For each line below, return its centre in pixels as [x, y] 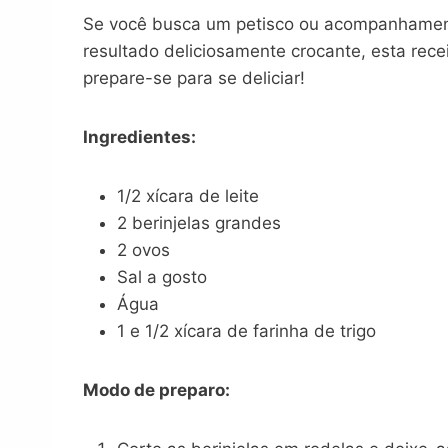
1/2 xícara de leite [188, 195]
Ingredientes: [139, 136]
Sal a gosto [162, 276]
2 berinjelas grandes [199, 222]
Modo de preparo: [156, 389]
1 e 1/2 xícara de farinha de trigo [246, 330]
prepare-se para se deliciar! [194, 77]
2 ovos [143, 249]
